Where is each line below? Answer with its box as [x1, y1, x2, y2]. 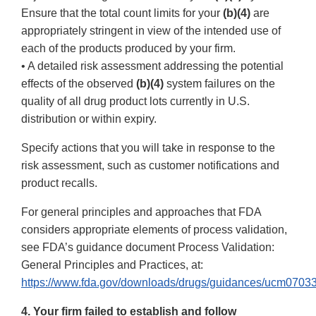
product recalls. [21, 177, 97, 190]
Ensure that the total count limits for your [21, 7, 223, 20]
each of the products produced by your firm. [21, 42, 236, 55]
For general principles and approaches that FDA [21, 206, 261, 219]
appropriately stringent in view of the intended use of [21, 25, 281, 37]
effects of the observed [21, 78, 136, 90]
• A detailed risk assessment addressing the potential [21, 60, 284, 73]
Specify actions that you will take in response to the [21, 142, 275, 154]
